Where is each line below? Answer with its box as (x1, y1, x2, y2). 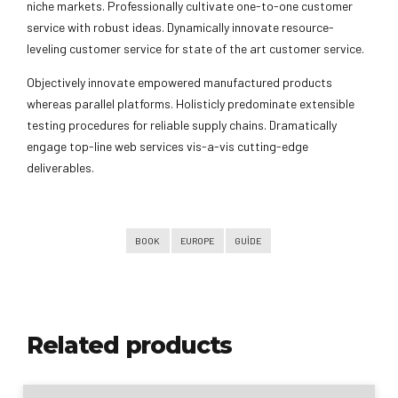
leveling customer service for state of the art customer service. (27, 40, 364, 56)
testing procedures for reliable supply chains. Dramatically (27, 116, 337, 132)
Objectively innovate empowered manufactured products (27, 74, 332, 90)
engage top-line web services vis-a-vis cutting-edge (27, 138, 308, 154)
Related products (27, 330, 232, 360)
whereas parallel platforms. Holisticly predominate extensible (27, 95, 354, 111)
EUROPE (180, 234, 214, 246)
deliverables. (27, 159, 94, 175)
